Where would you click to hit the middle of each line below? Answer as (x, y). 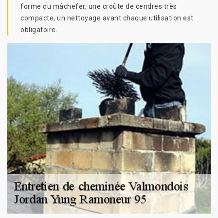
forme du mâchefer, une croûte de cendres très (99, 6)
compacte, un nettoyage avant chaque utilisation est (107, 18)
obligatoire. (39, 30)
